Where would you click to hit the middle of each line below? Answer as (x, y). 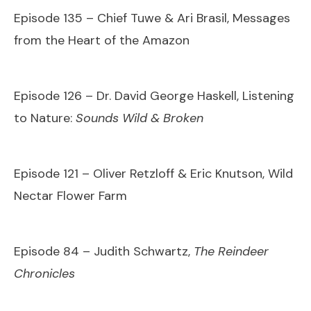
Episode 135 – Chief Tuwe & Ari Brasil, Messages (152, 18)
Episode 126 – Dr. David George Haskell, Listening (154, 95)
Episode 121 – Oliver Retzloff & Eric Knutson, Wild (153, 173)
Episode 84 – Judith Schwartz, (104, 251)
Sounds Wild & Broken (140, 118)
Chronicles (44, 273)
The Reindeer (231, 251)
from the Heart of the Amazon (102, 40)
